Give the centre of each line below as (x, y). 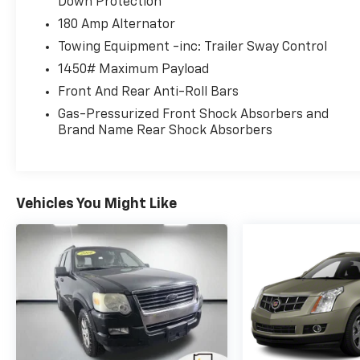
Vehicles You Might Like (96, 205)
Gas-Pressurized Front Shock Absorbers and (194, 115)
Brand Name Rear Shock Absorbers (166, 131)
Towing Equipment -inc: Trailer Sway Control (193, 48)
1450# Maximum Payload (134, 70)
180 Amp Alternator (117, 25)
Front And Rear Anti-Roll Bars (149, 93)
